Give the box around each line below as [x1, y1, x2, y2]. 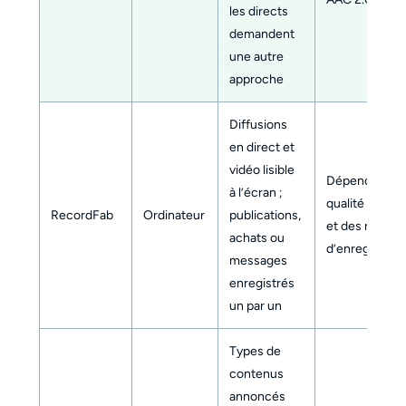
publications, [228, 207, 301, 223]
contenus [228, 365, 284, 382]
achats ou [228, 229, 285, 246]
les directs [228, 3, 288, 19]
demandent [228, 25, 295, 42]
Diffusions [228, 116, 287, 132]
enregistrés [228, 275, 295, 291]
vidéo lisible [228, 161, 295, 178]
